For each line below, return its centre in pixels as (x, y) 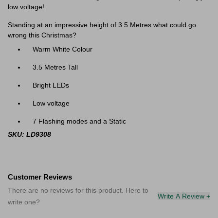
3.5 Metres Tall (55, 67)
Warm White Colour (63, 49)
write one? (24, 202)
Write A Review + (184, 196)
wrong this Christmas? (42, 35)
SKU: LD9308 (29, 134)
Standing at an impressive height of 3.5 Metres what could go (102, 25)
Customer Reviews (40, 177)
